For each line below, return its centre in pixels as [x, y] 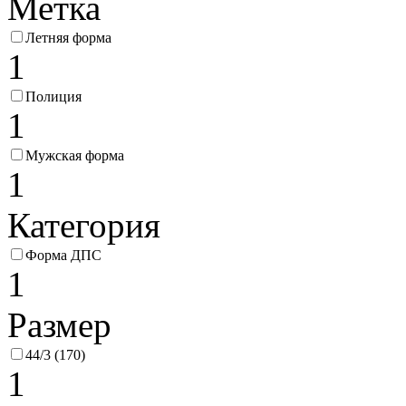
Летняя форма [68, 38]
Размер [59, 325]
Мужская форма [75, 156]
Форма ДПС [63, 256]
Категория [84, 226]
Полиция [53, 97]
